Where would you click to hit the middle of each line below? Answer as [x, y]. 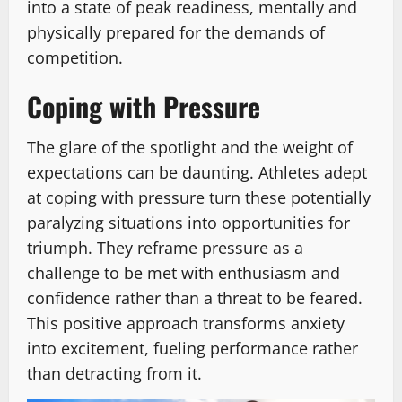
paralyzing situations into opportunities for [188, 222]
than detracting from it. [114, 373]
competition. [75, 57]
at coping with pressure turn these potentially [199, 197]
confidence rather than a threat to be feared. [195, 297]
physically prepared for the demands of [176, 32]
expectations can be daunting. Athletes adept [197, 172]
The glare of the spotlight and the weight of [190, 147]
